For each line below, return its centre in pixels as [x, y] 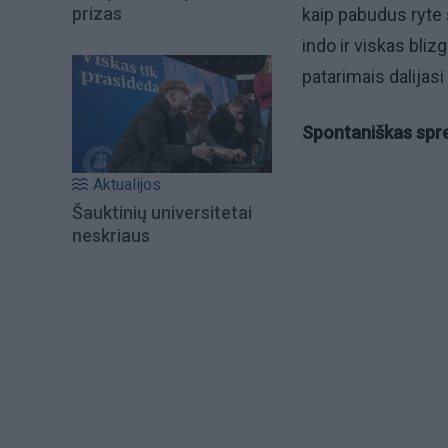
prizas [97, 13]
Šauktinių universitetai [162, 213]
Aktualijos [127, 185]
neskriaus [111, 236]
